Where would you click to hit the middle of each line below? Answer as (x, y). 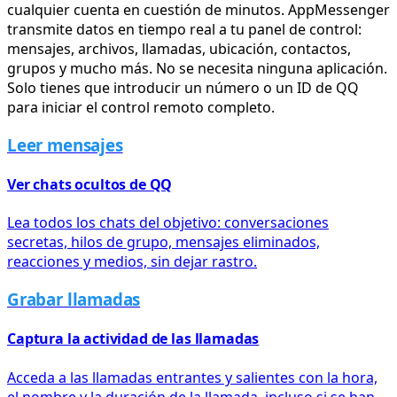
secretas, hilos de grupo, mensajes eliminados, (163, 242)
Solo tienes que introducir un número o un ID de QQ (183, 88)
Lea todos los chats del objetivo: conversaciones (168, 223)
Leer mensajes (65, 144)
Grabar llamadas (74, 300)
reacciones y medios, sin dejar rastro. (132, 262)
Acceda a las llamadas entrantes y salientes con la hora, (192, 377)
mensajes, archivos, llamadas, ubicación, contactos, (179, 49)
